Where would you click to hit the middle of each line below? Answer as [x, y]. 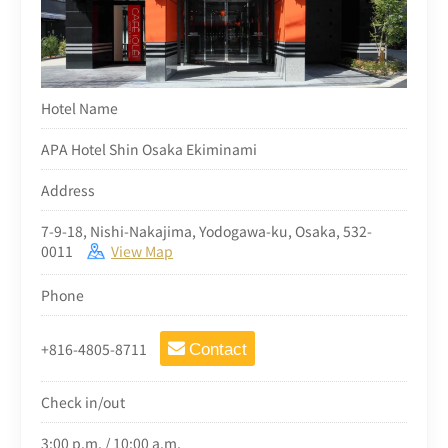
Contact [218, 349]
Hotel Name [79, 107]
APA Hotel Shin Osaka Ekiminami [149, 148]
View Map [142, 250]
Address [68, 189]
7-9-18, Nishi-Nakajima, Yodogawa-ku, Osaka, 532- [206, 230]
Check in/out [83, 401]
